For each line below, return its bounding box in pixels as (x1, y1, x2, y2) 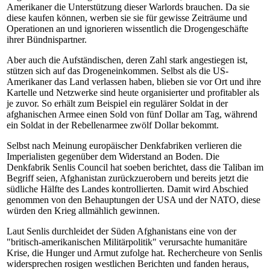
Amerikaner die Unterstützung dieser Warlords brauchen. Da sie (7, 2, 250, 12)
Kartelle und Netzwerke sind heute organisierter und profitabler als (7, 87, 259, 98)
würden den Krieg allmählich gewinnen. (7, 206, 160, 216)
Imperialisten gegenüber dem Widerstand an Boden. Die (7, 151, 219, 162)
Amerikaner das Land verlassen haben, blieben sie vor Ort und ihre (7, 77, 261, 87)
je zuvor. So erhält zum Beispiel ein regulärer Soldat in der (7, 98, 228, 108)
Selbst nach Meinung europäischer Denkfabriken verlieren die (7, 140, 242, 151)
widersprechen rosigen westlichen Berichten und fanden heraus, (7, 259, 249, 269)
